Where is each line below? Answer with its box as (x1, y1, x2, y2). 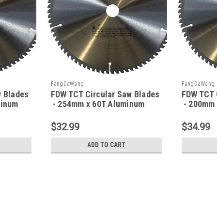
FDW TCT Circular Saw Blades (50, 89, 160, 100)
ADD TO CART (87, 141, 126, 149)
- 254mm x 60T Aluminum (50, 99, 145, 109)
